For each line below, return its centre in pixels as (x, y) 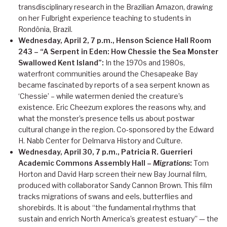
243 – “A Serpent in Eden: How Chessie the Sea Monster (118, 52)
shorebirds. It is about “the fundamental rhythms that (107, 208)
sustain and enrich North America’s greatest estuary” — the (118, 219)
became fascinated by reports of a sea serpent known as (114, 85)
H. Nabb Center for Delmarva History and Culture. (100, 141)
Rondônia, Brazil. (45, 29)
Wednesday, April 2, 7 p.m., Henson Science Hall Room (115, 41)
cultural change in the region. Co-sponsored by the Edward (116, 130)
